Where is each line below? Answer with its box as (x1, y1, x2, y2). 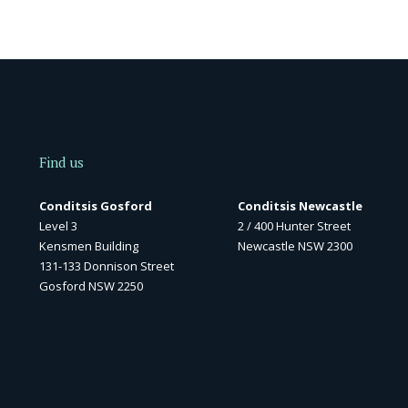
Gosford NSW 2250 (38, 277, 143, 294)
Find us (38, 153, 84, 171)
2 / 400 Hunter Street (237, 217, 351, 234)
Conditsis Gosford (38, 197, 152, 214)
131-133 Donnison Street (38, 257, 174, 274)
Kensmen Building (38, 237, 138, 254)
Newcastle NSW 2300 (237, 237, 352, 254)
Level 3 (38, 217, 77, 234)
